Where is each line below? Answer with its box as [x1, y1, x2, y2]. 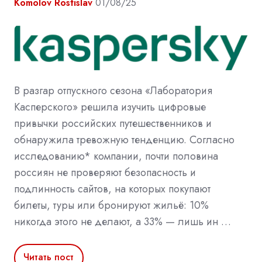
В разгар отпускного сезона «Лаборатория [14, 82, 212, 98]
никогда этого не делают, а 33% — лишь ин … [14, 213, 231, 229]
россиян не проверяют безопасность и [14, 164, 196, 180]
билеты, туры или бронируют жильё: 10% [14, 197, 209, 213]
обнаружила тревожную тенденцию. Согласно [14, 132, 235, 147]
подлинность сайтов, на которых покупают [14, 181, 211, 196]
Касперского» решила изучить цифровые [14, 99, 206, 115]
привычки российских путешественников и [14, 115, 212, 131]
